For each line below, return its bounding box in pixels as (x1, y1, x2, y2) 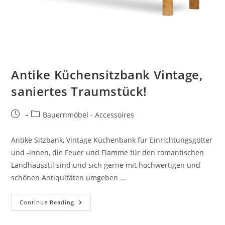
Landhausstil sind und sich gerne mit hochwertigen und (11, 160, 201, 170)
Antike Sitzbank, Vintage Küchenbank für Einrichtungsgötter (11, 135, 213, 145)
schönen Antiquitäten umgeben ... (11, 173, 127, 183)
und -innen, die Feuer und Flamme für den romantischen (11, 148, 204, 158)
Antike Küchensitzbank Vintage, (11, 66, 203, 83)
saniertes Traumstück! (11, 83, 148, 100)
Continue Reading (20, 198, 75, 206)
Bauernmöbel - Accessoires (43, 110, 135, 120)
